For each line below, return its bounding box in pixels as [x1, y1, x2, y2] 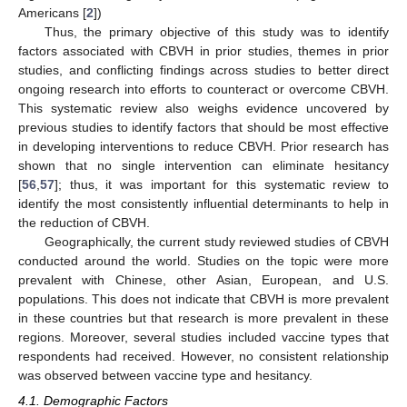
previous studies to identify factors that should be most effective [18, 120, 389, 135]
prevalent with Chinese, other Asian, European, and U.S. [18, 273, 389, 288]
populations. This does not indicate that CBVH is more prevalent [18, 292, 389, 307]
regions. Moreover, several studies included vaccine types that [18, 330, 389, 345]
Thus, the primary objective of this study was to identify [44, 25, 389, 40]
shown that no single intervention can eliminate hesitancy [18, 158, 389, 174]
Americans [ [18, 5, 86, 21]
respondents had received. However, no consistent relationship [18, 349, 389, 364]
